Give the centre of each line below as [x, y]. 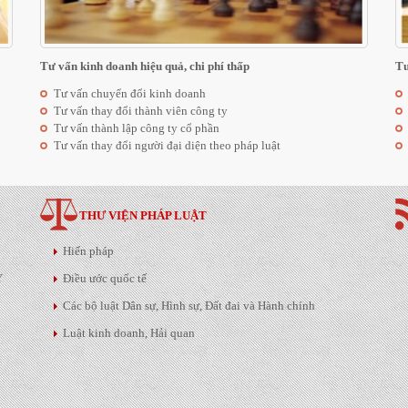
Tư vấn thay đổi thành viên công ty [141, 111]
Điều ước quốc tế [105, 278]
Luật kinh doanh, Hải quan [129, 333]
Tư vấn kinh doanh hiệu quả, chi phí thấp [145, 66]
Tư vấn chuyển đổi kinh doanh [130, 93]
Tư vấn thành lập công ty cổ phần [137, 128]
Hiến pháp [88, 251]
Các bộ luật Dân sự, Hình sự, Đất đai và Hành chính [189, 306]
